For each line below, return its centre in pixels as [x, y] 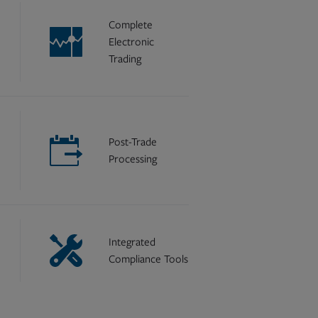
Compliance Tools [149, 259]
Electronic [132, 42]
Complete [131, 25]
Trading [125, 59]
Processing [133, 159]
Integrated [132, 242]
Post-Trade [133, 142]
